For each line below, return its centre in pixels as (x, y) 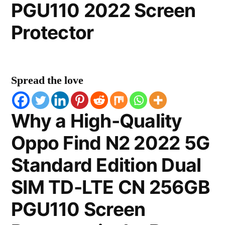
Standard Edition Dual (106, 165)
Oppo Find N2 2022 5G (110, 143)
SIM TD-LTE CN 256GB (110, 187)
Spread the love (47, 80)
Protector (52, 32)
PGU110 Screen (78, 209)
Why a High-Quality (97, 121)
